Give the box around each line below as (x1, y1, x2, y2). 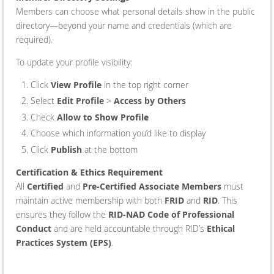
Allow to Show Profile (57, 111, 149, 123)
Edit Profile (57, 95, 104, 107)
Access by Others (114, 95, 186, 107)
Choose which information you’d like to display (31, 127, 206, 139)
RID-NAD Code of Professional (108, 208, 234, 220)
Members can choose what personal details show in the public (16, 5, 255, 17)
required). (16, 33, 53, 45)
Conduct (16, 222, 51, 234)
